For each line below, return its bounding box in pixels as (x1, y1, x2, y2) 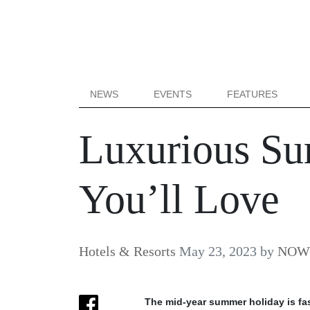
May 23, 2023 (179, 244, 257, 259)
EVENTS (154, 89, 192, 100)
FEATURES (227, 89, 278, 100)
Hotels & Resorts (79, 244, 176, 259)
